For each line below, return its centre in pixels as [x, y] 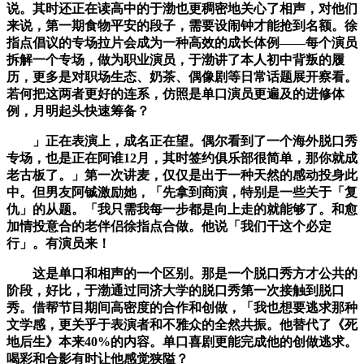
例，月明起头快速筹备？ [78, 111]
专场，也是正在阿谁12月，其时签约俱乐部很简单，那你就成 [182, 158]
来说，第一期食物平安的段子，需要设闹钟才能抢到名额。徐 [182, 26]
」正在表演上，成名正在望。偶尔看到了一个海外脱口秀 [182, 141]
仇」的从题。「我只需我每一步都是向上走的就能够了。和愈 [182, 210]
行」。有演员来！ [58, 244]
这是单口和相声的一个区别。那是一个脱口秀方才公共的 [182, 274]
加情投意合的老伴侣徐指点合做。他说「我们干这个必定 [169, 227]
